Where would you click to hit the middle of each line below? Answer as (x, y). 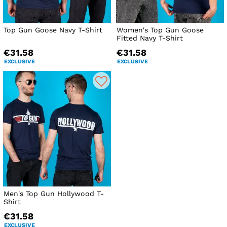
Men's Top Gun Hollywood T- (54, 193)
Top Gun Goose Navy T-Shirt (53, 30)
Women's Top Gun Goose (160, 30)
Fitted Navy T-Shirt (150, 38)
